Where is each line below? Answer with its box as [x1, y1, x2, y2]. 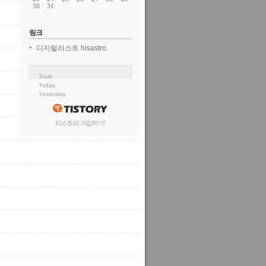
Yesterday [39, 91, 66, 97]
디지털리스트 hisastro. [36, 44, 108, 52]
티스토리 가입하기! [55, 119, 106, 126]
